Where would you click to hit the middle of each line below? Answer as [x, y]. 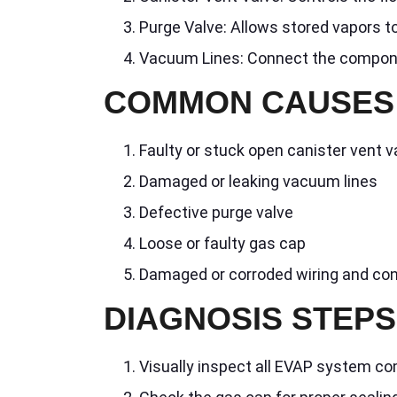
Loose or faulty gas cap [222, 244]
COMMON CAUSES [249, 103]
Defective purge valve [216, 213]
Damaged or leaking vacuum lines [258, 182]
